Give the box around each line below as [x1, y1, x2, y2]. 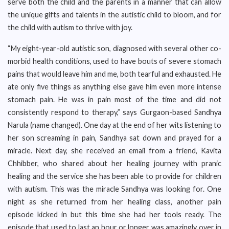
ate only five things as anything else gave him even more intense [8, 82, 221, 91]
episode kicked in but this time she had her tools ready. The [8, 210, 221, 219]
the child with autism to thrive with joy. [8, 23, 132, 32]
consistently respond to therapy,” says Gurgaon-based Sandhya [8, 108, 221, 117]
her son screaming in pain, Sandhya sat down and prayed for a [8, 133, 221, 142]
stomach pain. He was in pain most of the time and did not [8, 95, 221, 104]
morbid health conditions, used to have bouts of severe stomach [8, 57, 221, 65]
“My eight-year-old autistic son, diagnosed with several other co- [8, 44, 221, 53]
